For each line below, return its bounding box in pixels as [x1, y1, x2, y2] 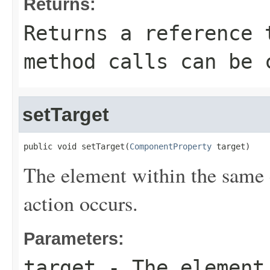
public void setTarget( [24, 142, 130, 151]
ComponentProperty [130, 142, 212, 151]
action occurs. [24, 189, 138, 217]
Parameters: [24, 228, 124, 248]
